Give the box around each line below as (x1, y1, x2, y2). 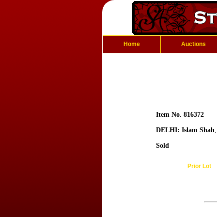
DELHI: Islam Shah (156, 126, 215, 134)
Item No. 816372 (156, 111, 204, 118)
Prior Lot (187, 163, 211, 170)
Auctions (181, 41, 206, 47)
